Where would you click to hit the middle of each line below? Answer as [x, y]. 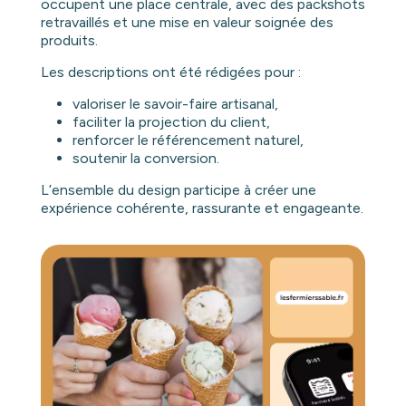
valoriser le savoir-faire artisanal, [175, 103]
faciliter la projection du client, [171, 121]
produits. [69, 40]
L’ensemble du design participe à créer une [178, 189]
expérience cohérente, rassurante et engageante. [202, 208]
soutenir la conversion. [145, 158]
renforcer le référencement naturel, [188, 140]
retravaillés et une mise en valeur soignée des [187, 22]
